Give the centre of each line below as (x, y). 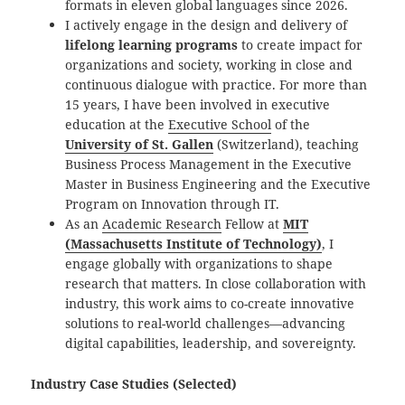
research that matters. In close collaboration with (216, 284)
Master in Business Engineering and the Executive (218, 184)
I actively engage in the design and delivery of (207, 25)
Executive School (220, 125)
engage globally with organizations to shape (199, 264)
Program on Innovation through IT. (173, 204)
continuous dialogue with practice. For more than (217, 85)
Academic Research (162, 224)
